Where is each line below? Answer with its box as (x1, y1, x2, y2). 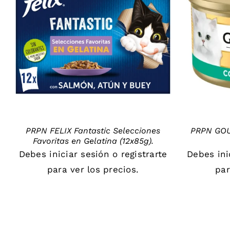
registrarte (121, 148, 167, 159)
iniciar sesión (49, 148, 109, 159)
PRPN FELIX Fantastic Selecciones (26, 125, 161, 136)
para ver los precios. (47, 164, 139, 175)
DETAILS (78, 31, 108, 39)
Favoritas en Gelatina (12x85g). (32, 136, 154, 146)
